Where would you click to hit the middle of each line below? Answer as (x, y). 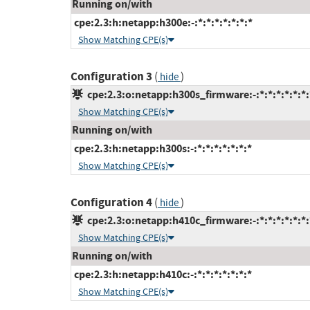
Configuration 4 (111, 203)
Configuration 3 (111, 77)
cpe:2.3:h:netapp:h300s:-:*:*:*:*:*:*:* (162, 149)
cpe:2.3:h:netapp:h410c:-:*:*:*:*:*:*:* (162, 275)
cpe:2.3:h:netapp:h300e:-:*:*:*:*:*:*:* (162, 23)
